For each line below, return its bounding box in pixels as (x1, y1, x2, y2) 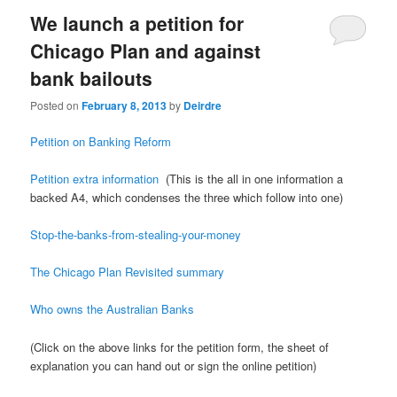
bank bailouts (30, 64, 153, 91)
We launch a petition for (30, 9, 245, 36)
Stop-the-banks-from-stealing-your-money (30, 226, 242, 244)
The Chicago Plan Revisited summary (30, 263, 225, 281)
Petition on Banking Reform (30, 132, 175, 150)
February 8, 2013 (82, 97, 167, 113)
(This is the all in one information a (159, 170, 344, 188)
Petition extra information (30, 170, 160, 188)
